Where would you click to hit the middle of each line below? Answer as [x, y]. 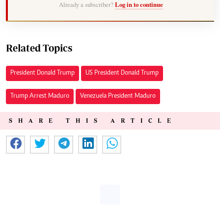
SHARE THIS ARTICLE [93, 120]
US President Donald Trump [122, 73]
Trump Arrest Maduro [40, 96]
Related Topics [39, 48]
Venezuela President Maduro [118, 96]
